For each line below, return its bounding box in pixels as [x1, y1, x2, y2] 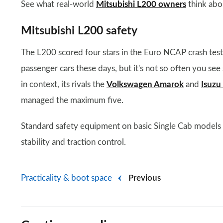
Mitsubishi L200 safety [21, 24, 137, 37]
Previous [128, 173, 161, 182]
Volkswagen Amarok [107, 80, 184, 89]
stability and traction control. [21, 137, 126, 146]
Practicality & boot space [21, 173, 112, 182]
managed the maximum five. [21, 96, 123, 105]
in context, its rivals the [21, 80, 107, 89]
